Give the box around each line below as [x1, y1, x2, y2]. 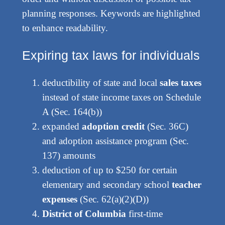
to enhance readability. [22, 22, 108, 33]
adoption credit [81, 121, 145, 132]
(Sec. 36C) [144, 121, 188, 132]
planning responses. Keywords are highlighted [22, 8, 200, 19]
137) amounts [42, 150, 95, 161]
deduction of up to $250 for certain [42, 164, 177, 175]
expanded [42, 121, 82, 132]
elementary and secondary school [42, 179, 172, 190]
